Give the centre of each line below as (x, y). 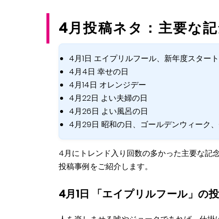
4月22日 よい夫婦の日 (108, 98)
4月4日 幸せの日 (99, 71)
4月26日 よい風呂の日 (109, 111)
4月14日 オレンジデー (108, 85)
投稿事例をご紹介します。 (106, 166)
